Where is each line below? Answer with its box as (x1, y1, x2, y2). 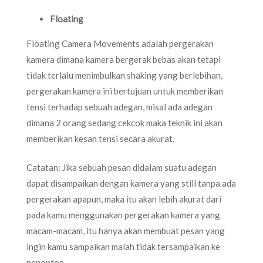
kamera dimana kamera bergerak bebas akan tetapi (26, 53, 221, 65)
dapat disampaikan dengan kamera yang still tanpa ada (26, 178, 236, 188)
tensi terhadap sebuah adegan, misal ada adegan (26, 101, 213, 112)
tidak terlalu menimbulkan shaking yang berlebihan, (26, 69, 222, 80)
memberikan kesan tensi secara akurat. (26, 133, 174, 144)
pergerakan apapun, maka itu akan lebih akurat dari (26, 194, 221, 204)
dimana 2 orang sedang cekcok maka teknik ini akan (26, 117, 222, 128)
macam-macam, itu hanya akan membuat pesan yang (26, 225, 225, 236)
